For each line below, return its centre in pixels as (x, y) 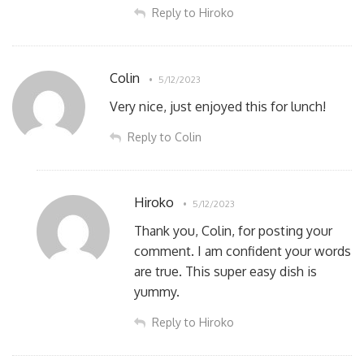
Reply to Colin (165, 136)
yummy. (157, 291)
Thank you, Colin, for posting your (233, 230)
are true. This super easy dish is (225, 271)
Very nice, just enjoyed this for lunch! (218, 106)
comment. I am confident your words (243, 251)
